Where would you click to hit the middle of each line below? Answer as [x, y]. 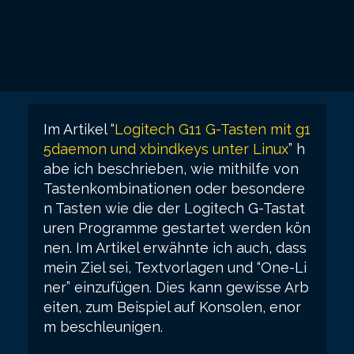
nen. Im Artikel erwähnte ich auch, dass [175, 248]
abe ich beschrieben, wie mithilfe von [171, 169]
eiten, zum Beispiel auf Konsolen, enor [172, 307]
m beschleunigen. [103, 327]
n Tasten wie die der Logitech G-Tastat [174, 208]
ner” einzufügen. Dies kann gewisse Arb [176, 287]
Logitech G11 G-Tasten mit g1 [213, 129]
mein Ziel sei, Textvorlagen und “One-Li [175, 267]
